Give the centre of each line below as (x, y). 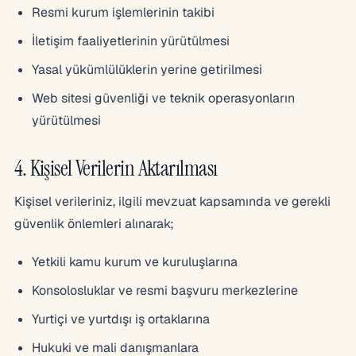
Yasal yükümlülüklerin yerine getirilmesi (147, 70)
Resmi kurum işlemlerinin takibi (123, 12)
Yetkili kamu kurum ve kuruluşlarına (135, 262)
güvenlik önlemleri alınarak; (94, 224)
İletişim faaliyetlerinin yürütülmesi (131, 41)
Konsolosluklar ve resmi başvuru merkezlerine (165, 290)
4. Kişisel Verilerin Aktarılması (116, 168)
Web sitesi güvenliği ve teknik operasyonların (163, 98)
